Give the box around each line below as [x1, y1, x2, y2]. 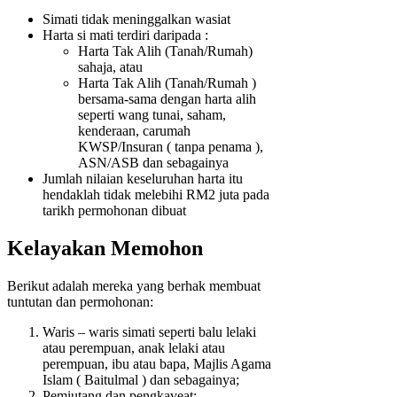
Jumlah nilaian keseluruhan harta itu [43, 170, 243, 186]
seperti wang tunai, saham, [78, 106, 226, 122]
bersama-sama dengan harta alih [78, 90, 256, 106]
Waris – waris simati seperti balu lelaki [43, 323, 256, 339]
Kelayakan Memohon [7, 236, 203, 260]
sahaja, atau [78, 58, 143, 74]
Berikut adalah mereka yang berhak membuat [7, 277, 261, 293]
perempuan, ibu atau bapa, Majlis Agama [43, 355, 271, 371]
